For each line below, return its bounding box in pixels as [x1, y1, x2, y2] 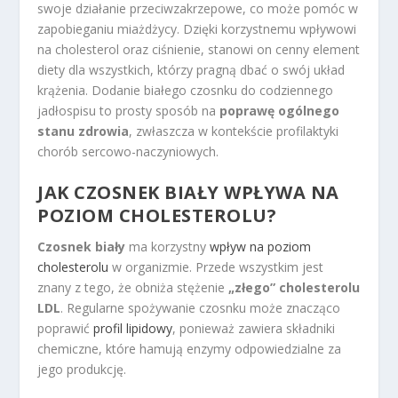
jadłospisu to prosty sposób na [37, 101, 220, 119]
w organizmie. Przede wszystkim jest [108, 259, 324, 276]
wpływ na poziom [210, 238, 312, 256]
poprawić [37, 320, 94, 338]
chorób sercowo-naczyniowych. [37, 142, 219, 160]
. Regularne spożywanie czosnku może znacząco [60, 299, 341, 317]
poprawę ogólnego [219, 101, 340, 119]
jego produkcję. [37, 361, 127, 378]
